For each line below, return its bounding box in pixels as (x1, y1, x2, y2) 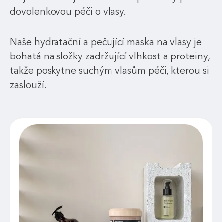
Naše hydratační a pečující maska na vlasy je (9, 35, 202, 49)
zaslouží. (9, 78, 47, 92)
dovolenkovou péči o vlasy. (9, 5, 127, 19)
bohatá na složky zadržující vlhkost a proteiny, (9, 49, 210, 63)
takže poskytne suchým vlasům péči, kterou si (9, 63, 209, 77)
